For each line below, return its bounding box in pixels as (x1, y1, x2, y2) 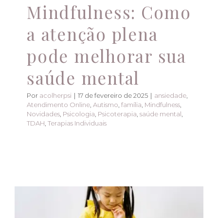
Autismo (93, 101, 118, 109)
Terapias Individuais (48, 119, 107, 127)
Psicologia (63, 110, 95, 118)
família (121, 101, 142, 109)
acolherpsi (39, 91, 72, 100)
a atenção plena (27, 22, 158, 46)
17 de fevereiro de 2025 (78, 91, 148, 100)
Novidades (27, 110, 60, 118)
